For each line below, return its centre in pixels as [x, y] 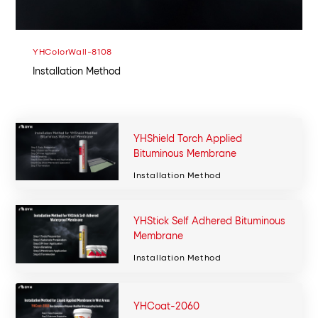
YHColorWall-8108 [72, 51]
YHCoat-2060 [166, 306]
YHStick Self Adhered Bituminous [209, 221]
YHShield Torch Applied [187, 138]
